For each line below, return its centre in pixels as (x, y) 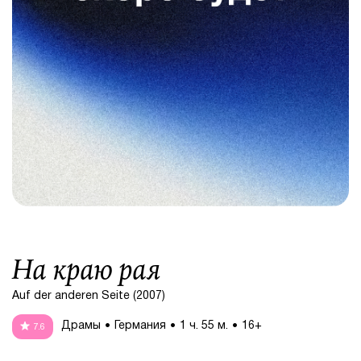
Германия (140, 326)
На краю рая (87, 270)
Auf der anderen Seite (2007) (89, 296)
